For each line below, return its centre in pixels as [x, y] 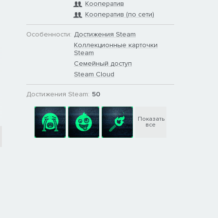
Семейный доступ [103, 63]
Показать [151, 119]
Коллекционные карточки [116, 45]
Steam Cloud [94, 74]
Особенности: [49, 34]
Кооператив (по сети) [120, 14]
